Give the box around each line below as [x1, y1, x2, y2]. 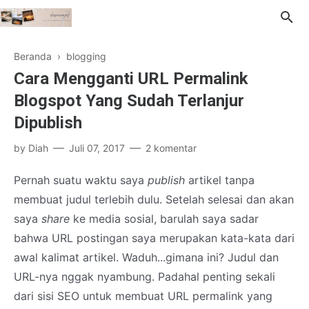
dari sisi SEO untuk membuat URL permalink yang [14, 289, 272, 303]
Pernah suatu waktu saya [14, 173, 148, 187]
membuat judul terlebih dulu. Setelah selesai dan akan [14, 192, 294, 206]
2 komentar [146, 142, 197, 154]
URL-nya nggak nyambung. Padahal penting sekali [14, 270, 275, 283]
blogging [66, 50, 106, 62]
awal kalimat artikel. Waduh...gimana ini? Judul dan [14, 250, 279, 264]
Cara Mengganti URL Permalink [14, 69, 248, 88]
